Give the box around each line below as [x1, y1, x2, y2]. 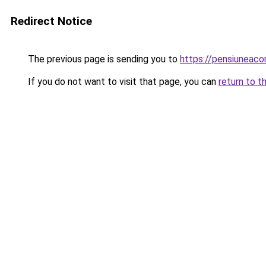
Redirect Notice [11, 14, 92, 28]
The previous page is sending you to [26, 53, 180, 65]
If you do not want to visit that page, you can [26, 76, 218, 87]
